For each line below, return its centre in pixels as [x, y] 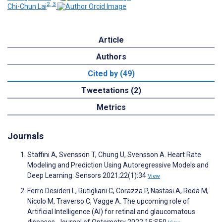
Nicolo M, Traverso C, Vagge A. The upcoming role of [109, 201]
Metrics [111, 108]
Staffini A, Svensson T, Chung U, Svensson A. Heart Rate [114, 155]
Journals [26, 136]
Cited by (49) [111, 74]
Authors [111, 57]
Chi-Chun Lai [27, 7]
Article [111, 40]
